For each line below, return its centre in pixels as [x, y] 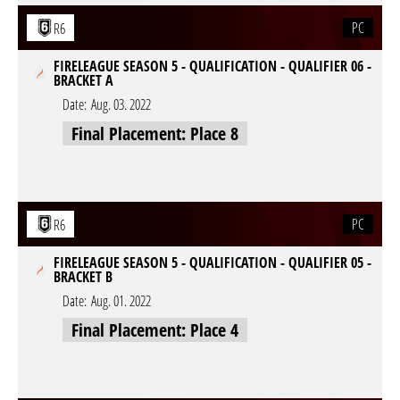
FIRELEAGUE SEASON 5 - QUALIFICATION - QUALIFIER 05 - [212, 262]
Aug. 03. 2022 [121, 104]
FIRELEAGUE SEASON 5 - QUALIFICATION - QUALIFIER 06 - [212, 66]
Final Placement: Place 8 [155, 133]
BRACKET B [83, 277]
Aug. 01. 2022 [121, 301]
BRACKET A [83, 80]
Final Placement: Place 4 [155, 330]
